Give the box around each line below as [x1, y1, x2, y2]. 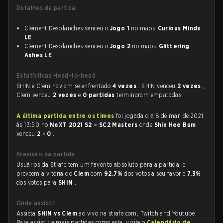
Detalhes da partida [16, 4, 76, 11]
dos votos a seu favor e [124, 170, 188, 177]
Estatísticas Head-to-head [16, 72, 96, 79]
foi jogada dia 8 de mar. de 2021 [114, 112, 204, 119]
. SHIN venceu [138, 82, 178, 90]
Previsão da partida [16, 150, 75, 158]
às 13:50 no [16, 121, 50, 128]
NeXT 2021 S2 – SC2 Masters [49, 121, 139, 128]
